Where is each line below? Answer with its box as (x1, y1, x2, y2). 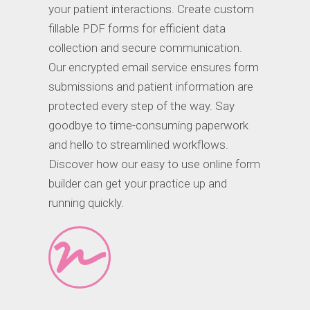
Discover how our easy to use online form (48, 156, 260, 171)
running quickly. (48, 195, 124, 210)
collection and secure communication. (48, 40, 242, 55)
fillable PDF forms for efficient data (48, 21, 226, 35)
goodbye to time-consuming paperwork (48, 118, 248, 132)
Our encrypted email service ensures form (48, 60, 259, 74)
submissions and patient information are (48, 79, 253, 93)
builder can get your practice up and (48, 176, 227, 190)
